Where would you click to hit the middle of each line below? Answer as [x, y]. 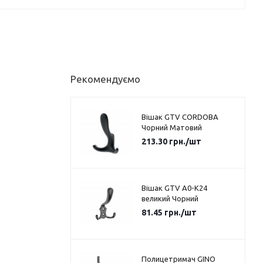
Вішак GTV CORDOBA [180, 117]
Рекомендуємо [105, 79]
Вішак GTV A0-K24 [174, 188]
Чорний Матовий [171, 128]
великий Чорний [170, 199]
